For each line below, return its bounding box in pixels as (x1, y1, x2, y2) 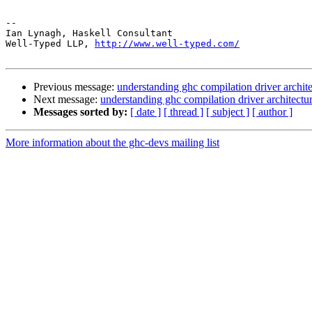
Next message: (33, 93, 100, 106)
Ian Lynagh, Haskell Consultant (6, 28, 173, 39)
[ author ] (252, 106, 292, 118)
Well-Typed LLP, (6, 38, 95, 49)
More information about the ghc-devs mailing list (6, 136, 219, 149)
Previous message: (33, 81, 117, 93)
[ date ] (130, 106, 161, 118)
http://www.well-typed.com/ (95, 38, 240, 49)
